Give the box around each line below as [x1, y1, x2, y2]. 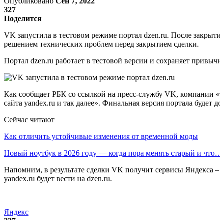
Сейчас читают [4, 115, 55, 124]
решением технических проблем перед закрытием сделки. [4, 39, 201, 48]
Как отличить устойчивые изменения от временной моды [4, 132, 198, 140]
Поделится [4, 14, 42, 23]
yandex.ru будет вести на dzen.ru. [4, 174, 114, 183]
